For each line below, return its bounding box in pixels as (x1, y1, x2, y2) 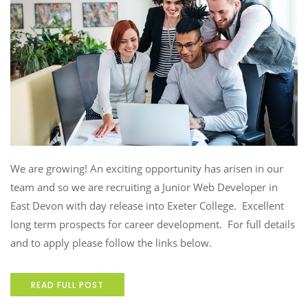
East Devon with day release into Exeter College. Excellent (10, 199, 284, 213)
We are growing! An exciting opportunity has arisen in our (10, 162, 283, 176)
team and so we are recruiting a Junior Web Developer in (10, 180, 278, 195)
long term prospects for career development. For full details (10, 217, 295, 232)
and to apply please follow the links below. (10, 236, 212, 250)
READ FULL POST (31, 279, 104, 291)
